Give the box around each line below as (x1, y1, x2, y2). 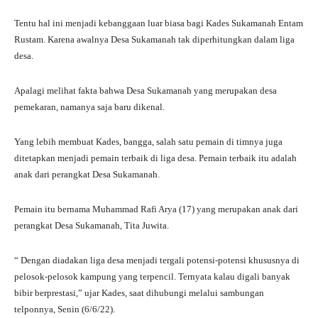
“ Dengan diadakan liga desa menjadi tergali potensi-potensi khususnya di (14, 254, 300, 265)
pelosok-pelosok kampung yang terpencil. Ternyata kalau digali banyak (14, 270, 290, 282)
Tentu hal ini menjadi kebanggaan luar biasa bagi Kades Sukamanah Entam (14, 17, 303, 28)
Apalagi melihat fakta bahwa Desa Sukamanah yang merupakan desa (14, 84, 277, 96)
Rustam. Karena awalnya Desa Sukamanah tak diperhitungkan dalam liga (14, 33, 295, 45)
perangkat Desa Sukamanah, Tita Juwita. (14, 219, 169, 231)
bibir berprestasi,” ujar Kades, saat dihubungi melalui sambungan (14, 287, 264, 298)
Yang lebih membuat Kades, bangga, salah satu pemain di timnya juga (14, 136, 283, 147)
